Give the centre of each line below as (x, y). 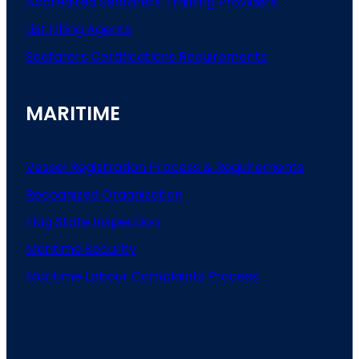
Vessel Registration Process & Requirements (165, 167)
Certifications (135, 57)
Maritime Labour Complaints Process (142, 276)
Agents (109, 30)
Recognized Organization (104, 195)
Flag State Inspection (93, 222)
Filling (68, 30)
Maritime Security (81, 249)
